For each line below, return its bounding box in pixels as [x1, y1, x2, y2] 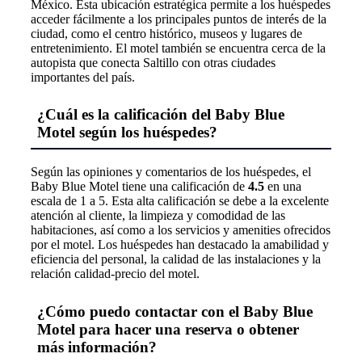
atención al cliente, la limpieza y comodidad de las [31, 208, 285, 223]
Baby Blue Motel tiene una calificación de [31, 179, 248, 194]
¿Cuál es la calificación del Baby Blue [37, 106, 284, 124]
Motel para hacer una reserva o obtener [37, 320, 299, 338]
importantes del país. [31, 69, 135, 84]
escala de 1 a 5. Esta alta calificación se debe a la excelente [31, 194, 329, 208]
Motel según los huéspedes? [37, 124, 217, 141]
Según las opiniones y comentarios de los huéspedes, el [31, 165, 311, 179]
